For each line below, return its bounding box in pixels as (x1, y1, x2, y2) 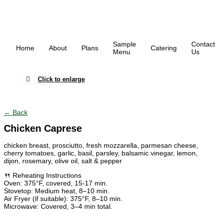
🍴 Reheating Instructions (4, 171, 81, 180)
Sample (113, 40, 136, 48)
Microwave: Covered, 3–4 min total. (4, 202, 112, 211)
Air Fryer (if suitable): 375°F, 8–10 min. (4, 195, 123, 203)
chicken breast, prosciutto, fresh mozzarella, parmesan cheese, (4, 141, 198, 150)
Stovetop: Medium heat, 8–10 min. (4, 187, 109, 195)
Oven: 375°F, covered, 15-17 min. (4, 179, 108, 187)
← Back (4, 108, 28, 116)
